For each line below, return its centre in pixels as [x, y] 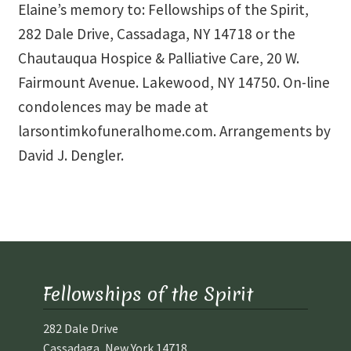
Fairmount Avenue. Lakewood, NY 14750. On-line [174, 82]
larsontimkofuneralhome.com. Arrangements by [174, 130]
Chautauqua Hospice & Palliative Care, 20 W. [158, 58]
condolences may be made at [113, 106]
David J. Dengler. [71, 155]
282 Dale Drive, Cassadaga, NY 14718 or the [156, 33]
